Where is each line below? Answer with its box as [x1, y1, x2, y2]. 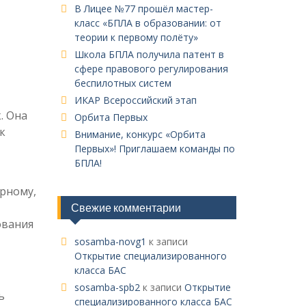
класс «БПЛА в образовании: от [74, 16, 221, 29]
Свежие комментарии [70, 201, 181, 214]
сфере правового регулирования [74, 62, 228, 75]
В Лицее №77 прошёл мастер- [74, 2, 213, 15]
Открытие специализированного [74, 249, 227, 262]
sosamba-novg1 [74, 235, 146, 248]
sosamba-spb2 [74, 281, 140, 294]
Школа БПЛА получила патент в [74, 48, 224, 61]
